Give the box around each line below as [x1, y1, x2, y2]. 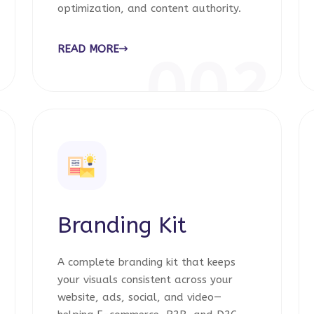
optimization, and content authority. [57, 2, 241, 15]
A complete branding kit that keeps [57, 256, 235, 268]
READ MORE [57, 43, 119, 55]
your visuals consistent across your [57, 273, 233, 286]
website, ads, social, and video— [57, 291, 221, 303]
